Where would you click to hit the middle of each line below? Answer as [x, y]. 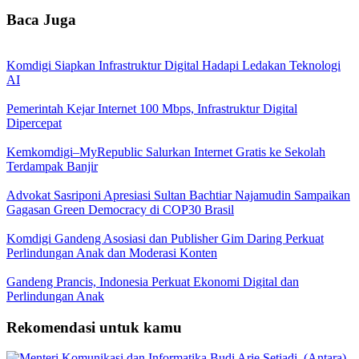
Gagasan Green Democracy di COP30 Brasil [120, 209]
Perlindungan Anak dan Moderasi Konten [112, 252]
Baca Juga [41, 20]
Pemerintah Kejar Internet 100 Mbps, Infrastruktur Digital [152, 108]
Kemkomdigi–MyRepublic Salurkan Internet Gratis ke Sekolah [166, 151]
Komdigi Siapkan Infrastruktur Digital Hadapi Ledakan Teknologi [173, 65]
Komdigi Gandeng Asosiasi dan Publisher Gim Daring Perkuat [165, 238]
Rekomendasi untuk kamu [94, 327]
